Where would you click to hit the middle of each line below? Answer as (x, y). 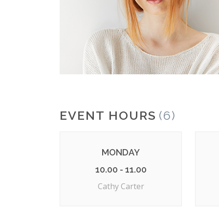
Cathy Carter (121, 186)
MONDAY (121, 153)
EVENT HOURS (108, 116)
